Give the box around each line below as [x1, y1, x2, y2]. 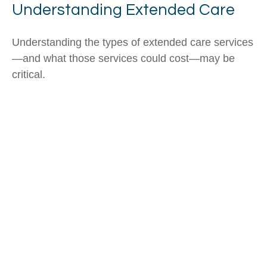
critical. [12, 68, 45, 80]
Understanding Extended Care [12, 1, 235, 18]
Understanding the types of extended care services [12, 36, 253, 48]
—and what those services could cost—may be [12, 52, 235, 64]
